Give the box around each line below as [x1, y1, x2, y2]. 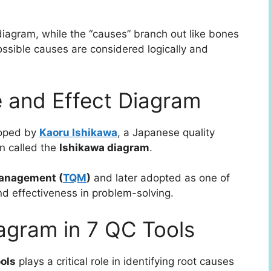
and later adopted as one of [91, 172, 230, 184]
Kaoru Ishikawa [39, 126, 117, 139]
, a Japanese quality [117, 126, 215, 139]
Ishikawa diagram [59, 141, 149, 154]
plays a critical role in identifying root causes [16, 255, 234, 267]
